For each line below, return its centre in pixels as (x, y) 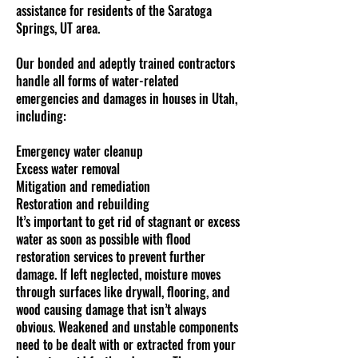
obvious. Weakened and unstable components (127, 327)
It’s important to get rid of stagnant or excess (128, 221)
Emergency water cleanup (80, 151)
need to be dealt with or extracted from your (126, 344)
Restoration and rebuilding (83, 204)
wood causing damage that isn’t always (111, 309)
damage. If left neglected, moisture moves (118, 274)
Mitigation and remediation (83, 186)
